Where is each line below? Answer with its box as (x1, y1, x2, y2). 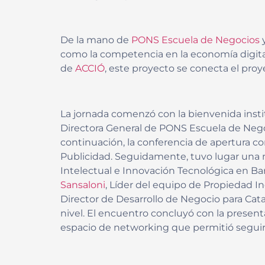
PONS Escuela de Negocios (131, 34, 260, 46)
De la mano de (60, 34, 131, 46)
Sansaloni (60, 179, 105, 191)
